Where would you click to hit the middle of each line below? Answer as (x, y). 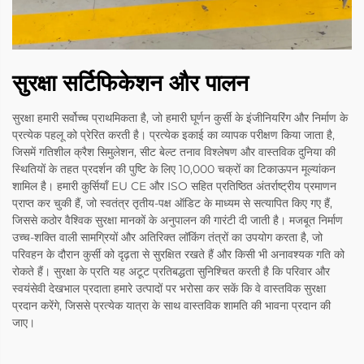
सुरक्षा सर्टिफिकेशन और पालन (130, 83)
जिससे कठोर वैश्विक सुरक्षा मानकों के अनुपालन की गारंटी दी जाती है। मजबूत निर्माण (178, 221)
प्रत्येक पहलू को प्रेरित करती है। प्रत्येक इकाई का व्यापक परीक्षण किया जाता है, (173, 135)
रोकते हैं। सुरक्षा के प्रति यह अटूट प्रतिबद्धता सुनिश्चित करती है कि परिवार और (171, 272)
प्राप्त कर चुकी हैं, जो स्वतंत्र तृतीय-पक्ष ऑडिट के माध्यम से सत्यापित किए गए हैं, (172, 204)
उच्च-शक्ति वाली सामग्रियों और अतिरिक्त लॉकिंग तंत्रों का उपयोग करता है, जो (167, 238)
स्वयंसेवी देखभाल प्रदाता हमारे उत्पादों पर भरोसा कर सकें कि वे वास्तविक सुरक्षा (169, 289)
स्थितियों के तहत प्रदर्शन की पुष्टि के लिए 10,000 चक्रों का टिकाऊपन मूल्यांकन (174, 169)
